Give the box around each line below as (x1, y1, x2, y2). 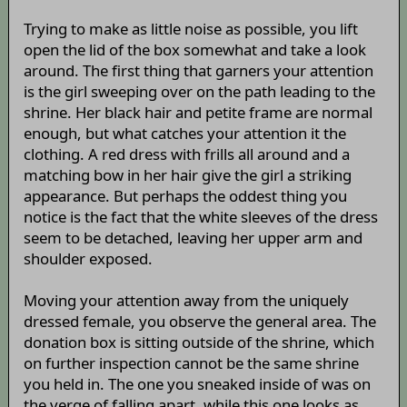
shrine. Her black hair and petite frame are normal (23, 102, 372, 124)
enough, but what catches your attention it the (23, 123, 346, 144)
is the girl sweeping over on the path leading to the (23, 81, 375, 103)
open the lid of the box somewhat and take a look (23, 39, 366, 61)
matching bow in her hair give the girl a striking (23, 164, 352, 186)
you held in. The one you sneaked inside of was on (23, 373, 371, 395)
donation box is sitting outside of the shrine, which (23, 332, 374, 353)
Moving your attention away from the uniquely (23, 290, 349, 312)
